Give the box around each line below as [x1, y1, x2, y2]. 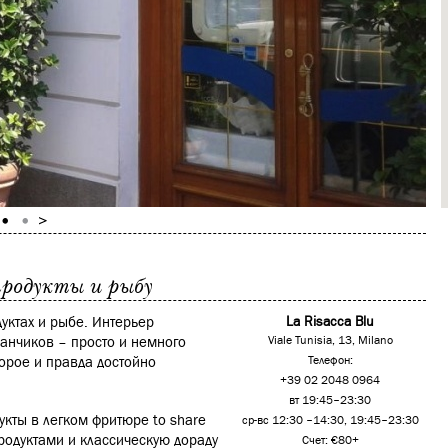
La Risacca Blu [286, 313, 374, 331]
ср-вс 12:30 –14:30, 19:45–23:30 [241, 413, 419, 428]
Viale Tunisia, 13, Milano [267, 333, 393, 348]
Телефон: [307, 353, 353, 368]
